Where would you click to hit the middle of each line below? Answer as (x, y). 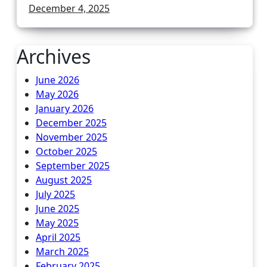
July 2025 (55, 194)
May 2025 (57, 223)
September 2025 (73, 166)
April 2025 (58, 237)
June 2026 (58, 80)
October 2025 (66, 151)
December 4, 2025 (69, 8)
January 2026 (65, 108)
